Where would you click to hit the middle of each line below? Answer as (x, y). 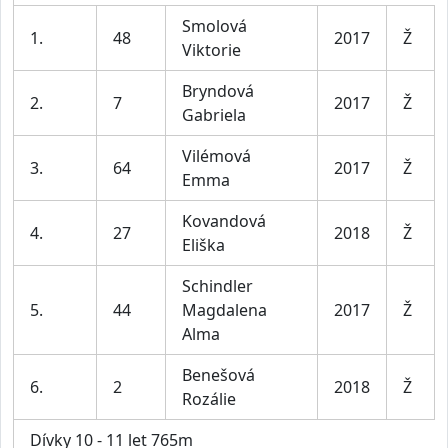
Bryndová (218, 91)
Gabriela (214, 115)
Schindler (217, 286)
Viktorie (211, 50)
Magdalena (224, 310)
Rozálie (209, 399)
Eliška (203, 245)
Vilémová (216, 156)
